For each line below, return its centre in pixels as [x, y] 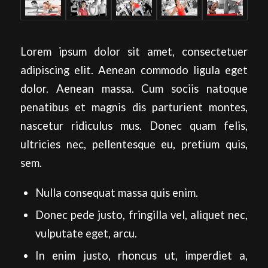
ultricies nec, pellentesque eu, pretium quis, [134, 144]
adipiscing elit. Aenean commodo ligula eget [134, 70]
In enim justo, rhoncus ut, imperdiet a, [141, 255]
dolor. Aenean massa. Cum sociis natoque [134, 89]
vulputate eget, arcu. [86, 233]
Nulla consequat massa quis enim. [116, 192]
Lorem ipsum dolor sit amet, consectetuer [134, 52]
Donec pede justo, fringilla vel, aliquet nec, [141, 214]
